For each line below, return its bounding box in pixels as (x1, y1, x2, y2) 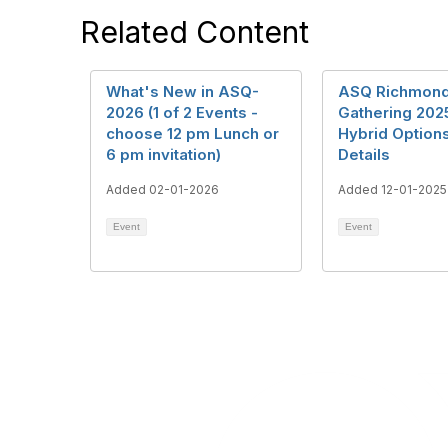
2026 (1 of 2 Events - (106, 103, 258, 122)
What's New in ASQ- (106, 82, 259, 101)
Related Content (80, 14, 309, 50)
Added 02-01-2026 (106, 182, 219, 197)
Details (338, 145, 390, 164)
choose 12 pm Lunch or (106, 124, 279, 143)
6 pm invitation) (106, 145, 221, 164)
